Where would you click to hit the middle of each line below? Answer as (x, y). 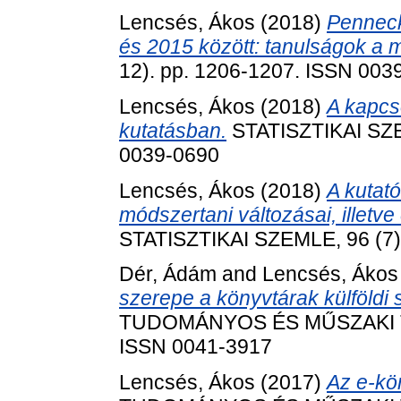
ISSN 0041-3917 (196, 347)
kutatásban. (173, 130)
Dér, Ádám (168, 274)
